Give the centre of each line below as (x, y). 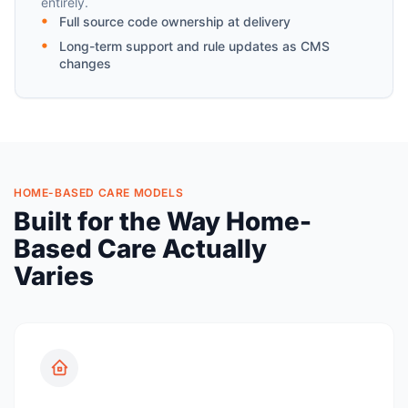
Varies (54, 275)
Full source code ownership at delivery (175, 22)
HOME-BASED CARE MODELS (99, 193)
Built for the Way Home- (163, 221)
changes (85, 64)
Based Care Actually (140, 248)
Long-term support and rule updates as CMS (194, 46)
